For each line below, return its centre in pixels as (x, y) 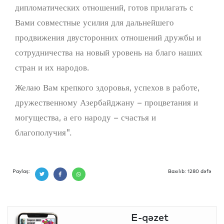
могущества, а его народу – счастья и (85, 117)
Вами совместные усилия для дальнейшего (94, 22)
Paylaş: (21, 171)
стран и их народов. (52, 67)
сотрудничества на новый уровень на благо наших (109, 52)
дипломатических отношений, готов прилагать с (104, 7)
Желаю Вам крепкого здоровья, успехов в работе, (107, 87)
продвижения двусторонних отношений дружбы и (108, 37)
